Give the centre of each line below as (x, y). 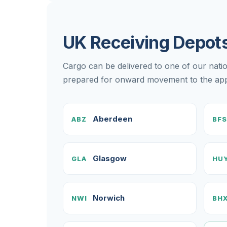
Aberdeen (112, 119)
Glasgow (110, 158)
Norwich (109, 198)
